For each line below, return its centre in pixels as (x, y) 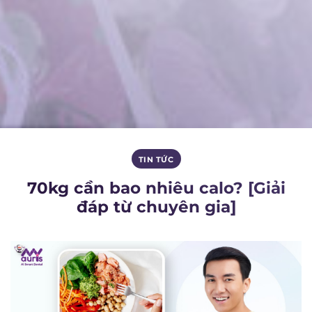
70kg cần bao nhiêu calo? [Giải (156, 188)
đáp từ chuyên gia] (156, 207)
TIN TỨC (156, 159)
